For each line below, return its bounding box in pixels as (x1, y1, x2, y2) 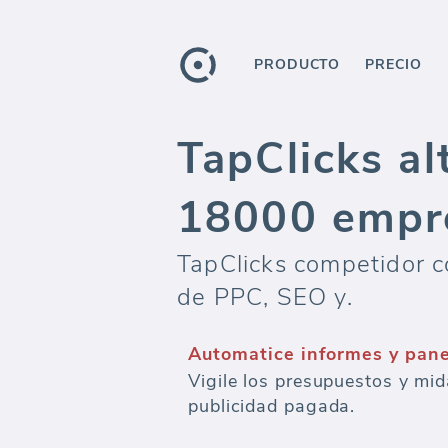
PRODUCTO (254, 55, 341, 74)
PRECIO (365, 55, 422, 74)
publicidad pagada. (188, 394, 356, 418)
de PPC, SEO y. (177, 281, 353, 313)
